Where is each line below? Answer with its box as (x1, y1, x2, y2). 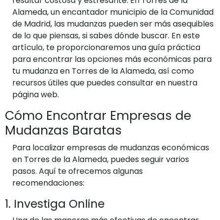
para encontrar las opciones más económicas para (12, 53, 212, 65)
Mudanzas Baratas (5, 121, 122, 139)
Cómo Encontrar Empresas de (5, 107, 191, 124)
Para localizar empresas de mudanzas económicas (12, 141, 209, 153)
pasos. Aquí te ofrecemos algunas (12, 165, 143, 177)
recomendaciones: (12, 177, 84, 189)
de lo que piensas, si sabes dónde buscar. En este (12, 29, 200, 41)
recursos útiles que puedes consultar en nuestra (12, 77, 197, 88)
